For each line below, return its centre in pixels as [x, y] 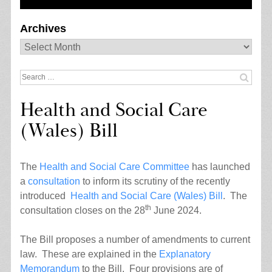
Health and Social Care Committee [114, 166]
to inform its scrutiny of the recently [155, 181]
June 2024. [176, 210]
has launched [219, 166]
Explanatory [185, 254]
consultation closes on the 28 [82, 210]
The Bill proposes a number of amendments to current [135, 239]
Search [35, 76]
